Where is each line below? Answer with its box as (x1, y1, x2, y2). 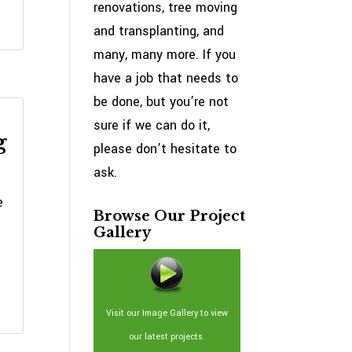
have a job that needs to (93, 69, 239, 87)
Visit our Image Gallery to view (105, 307, 228, 319)
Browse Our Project (93, 207, 246, 225)
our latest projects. (128, 331, 205, 343)
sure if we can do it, (93, 116, 211, 134)
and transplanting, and (93, 22, 225, 40)
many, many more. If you (93, 46, 236, 64)
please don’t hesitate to (93, 140, 237, 158)
